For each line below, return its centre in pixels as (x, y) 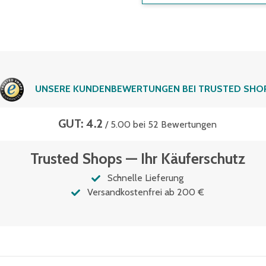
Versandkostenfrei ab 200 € (145, 192)
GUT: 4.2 (80, 123)
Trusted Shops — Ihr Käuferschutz (137, 159)
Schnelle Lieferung (145, 178)
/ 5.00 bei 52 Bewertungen (160, 124)
